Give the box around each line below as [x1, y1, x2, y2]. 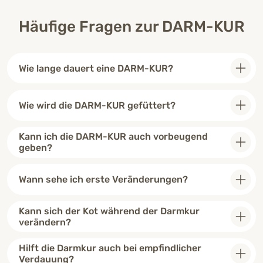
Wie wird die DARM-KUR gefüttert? [19, 99, 176, 111]
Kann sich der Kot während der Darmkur [19, 205, 200, 217]
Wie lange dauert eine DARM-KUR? [19, 62, 173, 74]
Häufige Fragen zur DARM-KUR [18, 17, 245, 36]
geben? [19, 142, 52, 154]
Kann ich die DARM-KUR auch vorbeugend [19, 131, 208, 143]
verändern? [19, 216, 71, 228]
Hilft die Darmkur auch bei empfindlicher [19, 242, 201, 254]
